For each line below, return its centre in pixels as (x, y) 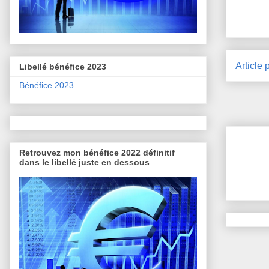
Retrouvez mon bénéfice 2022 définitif (97, 153)
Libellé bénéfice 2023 (63, 66)
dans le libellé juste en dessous (84, 162)
